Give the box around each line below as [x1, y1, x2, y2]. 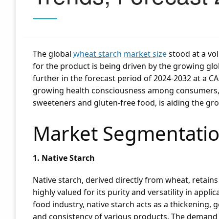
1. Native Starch [33, 153, 95, 163]
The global [33, 48, 73, 59]
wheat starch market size [73, 48, 167, 59]
